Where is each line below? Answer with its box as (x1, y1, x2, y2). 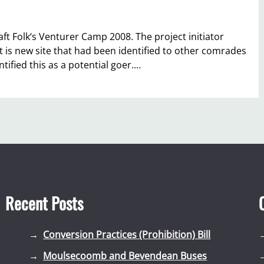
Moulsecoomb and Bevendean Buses (43, 249, 207, 263)
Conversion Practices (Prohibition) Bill (43, 227, 211, 241)
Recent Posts (5, 191, 84, 216)
